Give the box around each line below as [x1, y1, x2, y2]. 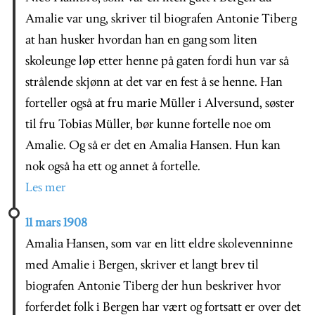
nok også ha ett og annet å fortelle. [25, 160, 200, 174]
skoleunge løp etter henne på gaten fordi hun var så [25, 54, 289, 68]
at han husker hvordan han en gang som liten [25, 33, 257, 47]
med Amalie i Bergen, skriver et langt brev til [25, 258, 259, 272]
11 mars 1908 [25, 216, 87, 230]
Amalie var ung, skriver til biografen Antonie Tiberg [25, 12, 297, 26]
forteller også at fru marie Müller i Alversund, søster [25, 96, 295, 110]
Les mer [25, 181, 66, 195]
